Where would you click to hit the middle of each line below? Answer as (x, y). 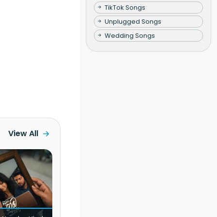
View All (23, 134)
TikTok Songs (125, 7)
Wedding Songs (130, 35)
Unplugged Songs (133, 21)
